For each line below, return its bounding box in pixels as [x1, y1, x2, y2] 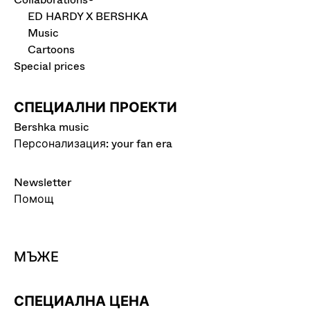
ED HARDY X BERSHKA [28, 8, 148, 24]
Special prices [14, 58, 85, 74]
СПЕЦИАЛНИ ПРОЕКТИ [14, 98, 177, 118]
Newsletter [14, 174, 71, 190]
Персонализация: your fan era [14, 136, 172, 152]
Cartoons [28, 42, 75, 57]
